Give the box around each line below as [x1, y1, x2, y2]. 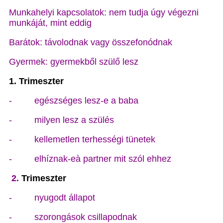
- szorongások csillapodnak [9, 212, 137, 222]
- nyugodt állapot [9, 193, 95, 203]
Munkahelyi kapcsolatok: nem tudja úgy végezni [9, 7, 199, 17]
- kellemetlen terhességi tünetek [9, 134, 155, 144]
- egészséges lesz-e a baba [9, 96, 138, 106]
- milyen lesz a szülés [9, 115, 114, 125]
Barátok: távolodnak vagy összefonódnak [9, 37, 172, 47]
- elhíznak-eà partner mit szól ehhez [9, 154, 171, 164]
